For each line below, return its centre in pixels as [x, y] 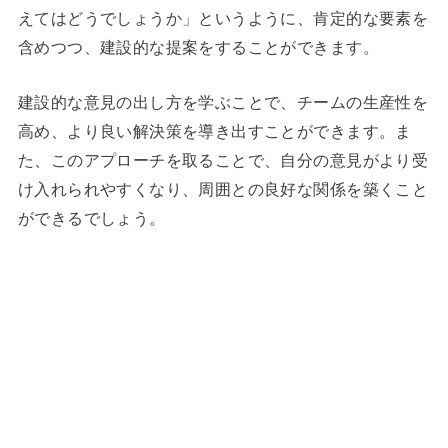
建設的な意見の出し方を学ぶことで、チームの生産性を [223, 102]
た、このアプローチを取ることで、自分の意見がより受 [223, 160]
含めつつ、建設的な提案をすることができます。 [198, 47]
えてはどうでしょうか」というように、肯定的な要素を [223, 18]
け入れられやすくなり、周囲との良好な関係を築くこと [223, 189]
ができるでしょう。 [91, 218]
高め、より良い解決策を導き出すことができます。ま [214, 131]
